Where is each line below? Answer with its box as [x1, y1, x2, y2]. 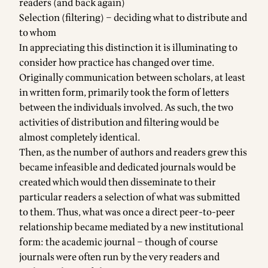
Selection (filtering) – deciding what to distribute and [19, 11, 247, 25]
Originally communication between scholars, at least [19, 71, 245, 85]
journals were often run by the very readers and [19, 250, 220, 264]
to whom [19, 26, 56, 40]
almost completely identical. [19, 130, 141, 145]
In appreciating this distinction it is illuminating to [19, 41, 237, 55]
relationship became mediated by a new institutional [19, 220, 243, 234]
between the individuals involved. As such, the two [19, 100, 233, 115]
